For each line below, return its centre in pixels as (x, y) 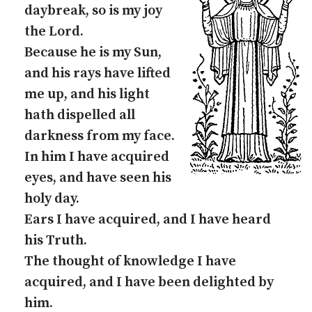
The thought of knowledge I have (130, 262)
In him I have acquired (97, 157)
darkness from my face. (100, 136)
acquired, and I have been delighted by (149, 282)
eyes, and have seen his (98, 178)
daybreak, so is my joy (93, 11)
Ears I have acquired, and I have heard (148, 220)
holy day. (52, 199)
